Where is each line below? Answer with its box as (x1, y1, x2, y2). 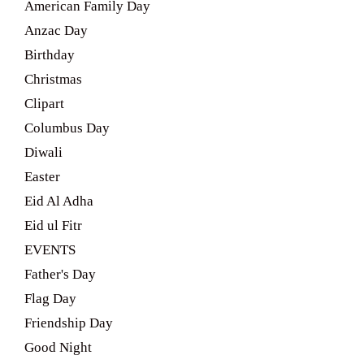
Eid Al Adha (24, 193, 93, 209)
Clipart (24, 96, 64, 111)
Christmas (24, 71, 82, 87)
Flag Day (24, 291, 76, 306)
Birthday (24, 47, 75, 63)
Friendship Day (24, 315, 113, 331)
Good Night (24, 340, 92, 355)
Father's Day (24, 266, 96, 282)
